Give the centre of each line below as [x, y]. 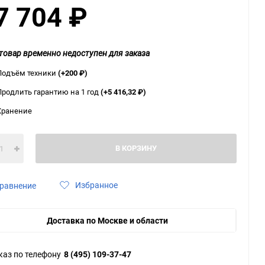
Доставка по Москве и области [107, 220]
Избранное [96, 185]
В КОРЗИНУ [136, 148]
